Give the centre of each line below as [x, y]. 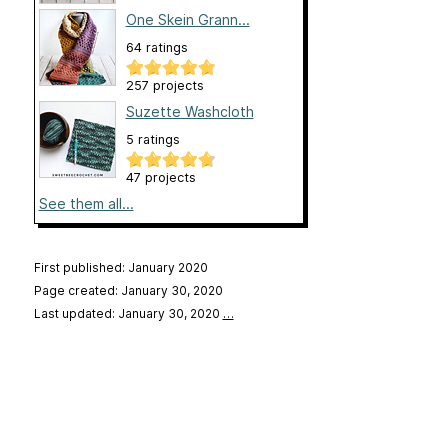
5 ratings [152, 140]
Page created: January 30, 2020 [128, 291]
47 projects [160, 178]
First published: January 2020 [120, 268]
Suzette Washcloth [189, 112]
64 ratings [156, 48]
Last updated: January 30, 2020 [128, 314]
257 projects [164, 86]
